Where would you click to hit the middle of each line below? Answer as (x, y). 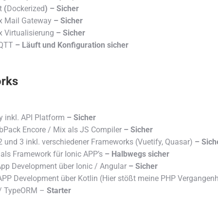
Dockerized (26, 8)
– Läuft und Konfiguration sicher (71, 45)
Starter (59, 190)
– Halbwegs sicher (136, 154)
